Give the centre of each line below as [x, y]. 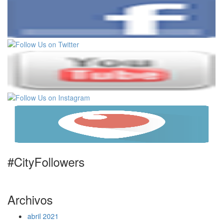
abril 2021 [43, 216]
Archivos [30, 200]
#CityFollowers [46, 162]
